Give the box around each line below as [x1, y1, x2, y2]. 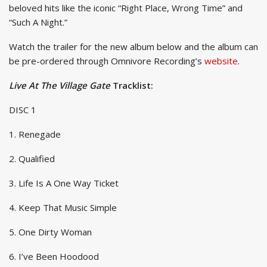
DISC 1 [9, 103, 36, 116]
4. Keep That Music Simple [9, 201, 117, 213]
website [204, 54, 238, 67]
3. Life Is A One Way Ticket [9, 176, 119, 189]
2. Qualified [9, 152, 55, 164]
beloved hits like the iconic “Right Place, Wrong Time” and [9, 1, 243, 14]
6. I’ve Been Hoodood [9, 250, 99, 262]
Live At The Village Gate [9, 79, 113, 91]
